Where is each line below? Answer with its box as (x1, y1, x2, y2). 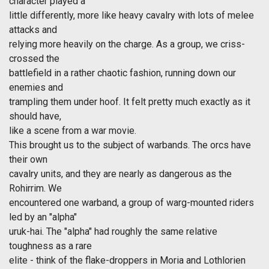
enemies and (9, 82, 63, 94)
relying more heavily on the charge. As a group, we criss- (9, 38, 245, 50)
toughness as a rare (9, 240, 92, 252)
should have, (9, 110, 61, 122)
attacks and (9, 24, 57, 36)
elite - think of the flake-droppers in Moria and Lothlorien (9, 255, 246, 267)
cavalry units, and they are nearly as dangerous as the (9, 168, 232, 180)
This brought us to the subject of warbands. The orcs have (9, 139, 251, 151)
